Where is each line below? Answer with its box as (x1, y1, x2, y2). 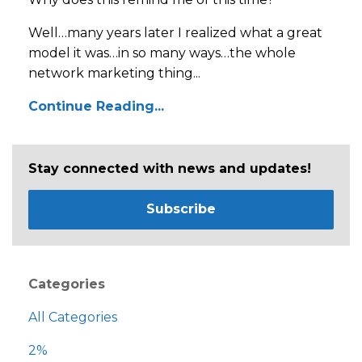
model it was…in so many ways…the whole (28, 44, 296, 61)
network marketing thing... (28, 65, 200, 81)
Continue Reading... (28, 98, 164, 114)
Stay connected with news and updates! (28, 160, 311, 176)
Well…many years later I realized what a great (28, 24, 322, 40)
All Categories (28, 309, 117, 326)
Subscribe (146, 201, 216, 217)
